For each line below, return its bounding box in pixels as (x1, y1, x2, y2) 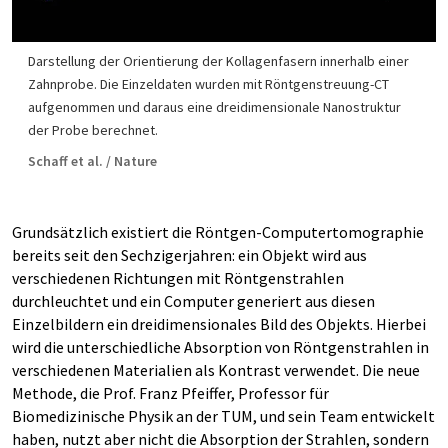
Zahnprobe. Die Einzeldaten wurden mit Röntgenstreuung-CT (28, 74, 389, 93)
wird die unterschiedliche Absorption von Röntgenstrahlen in (12, 336, 429, 357)
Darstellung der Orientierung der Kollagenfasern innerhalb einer (28, 51, 409, 70)
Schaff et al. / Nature (28, 151, 157, 170)
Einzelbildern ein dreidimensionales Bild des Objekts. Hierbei (12, 313, 426, 334)
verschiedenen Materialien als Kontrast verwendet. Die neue (12, 359, 420, 380)
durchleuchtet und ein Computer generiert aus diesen (12, 290, 375, 311)
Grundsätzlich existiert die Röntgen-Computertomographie (12, 221, 424, 242)
